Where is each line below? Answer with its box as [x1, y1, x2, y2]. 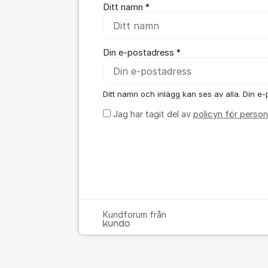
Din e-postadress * [103, 47, 181, 58]
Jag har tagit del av [111, 109, 193, 120]
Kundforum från [103, 209, 166, 220]
